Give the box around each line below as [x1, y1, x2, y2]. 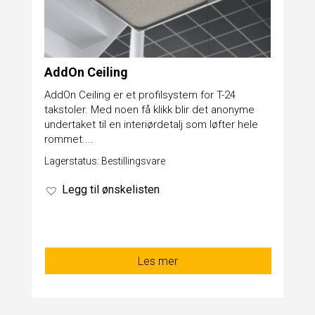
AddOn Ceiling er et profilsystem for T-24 [44, 89, 236, 102]
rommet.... [44, 133, 94, 146]
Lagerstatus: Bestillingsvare [44, 155, 165, 167]
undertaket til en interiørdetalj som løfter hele [44, 118, 258, 131]
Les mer [138, 255, 179, 269]
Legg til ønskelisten [61, 183, 160, 197]
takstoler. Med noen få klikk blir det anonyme [44, 103, 255, 117]
